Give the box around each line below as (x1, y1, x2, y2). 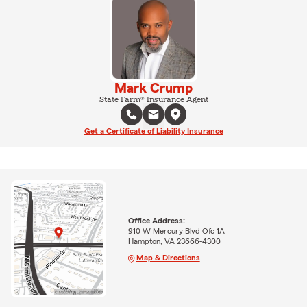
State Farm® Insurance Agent (99, 95, 208, 103)
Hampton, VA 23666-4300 (127, 236, 221, 245)
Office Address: (127, 216, 185, 225)
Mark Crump (114, 82, 193, 95)
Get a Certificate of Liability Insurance (84, 127, 223, 135)
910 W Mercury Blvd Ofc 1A (127, 226, 225, 235)
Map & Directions (136, 253, 200, 262)
